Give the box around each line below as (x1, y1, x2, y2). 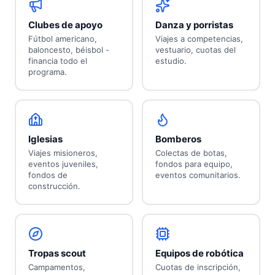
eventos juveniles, (28, 159, 98, 169)
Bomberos (155, 133, 201, 145)
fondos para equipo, (155, 159, 233, 169)
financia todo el (28, 56, 87, 66)
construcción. (28, 181, 80, 192)
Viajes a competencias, (155, 34, 243, 44)
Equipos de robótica (155, 247, 244, 260)
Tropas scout (28, 247, 86, 260)
